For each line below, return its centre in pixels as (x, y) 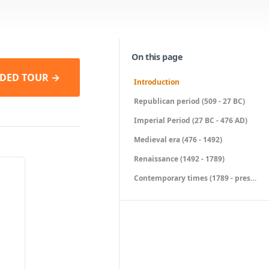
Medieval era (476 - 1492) (178, 140)
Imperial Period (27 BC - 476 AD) (191, 120)
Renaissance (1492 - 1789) (179, 159)
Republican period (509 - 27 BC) (189, 101)
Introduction (157, 82)
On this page (157, 57)
